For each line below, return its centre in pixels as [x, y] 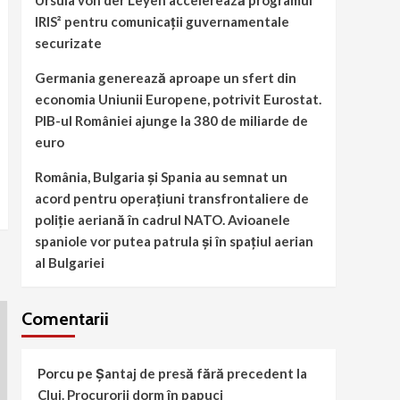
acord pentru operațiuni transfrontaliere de [171, 199]
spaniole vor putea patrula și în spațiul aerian [174, 242]
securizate [68, 43]
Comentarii [65, 319]
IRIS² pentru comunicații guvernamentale [162, 22]
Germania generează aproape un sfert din [165, 78]
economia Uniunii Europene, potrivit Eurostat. [178, 100]
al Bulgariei [69, 263]
